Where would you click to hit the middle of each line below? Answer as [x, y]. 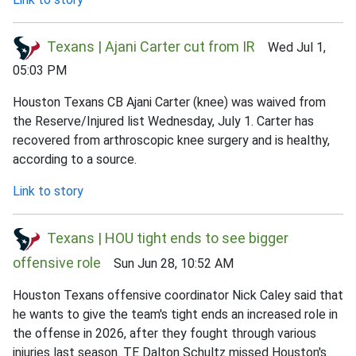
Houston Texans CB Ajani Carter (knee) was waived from [169, 102]
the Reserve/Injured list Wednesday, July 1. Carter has [163, 121]
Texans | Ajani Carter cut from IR [151, 46]
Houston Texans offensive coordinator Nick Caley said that [178, 296]
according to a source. [75, 159]
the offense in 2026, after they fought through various [164, 334]
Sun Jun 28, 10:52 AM [167, 264]
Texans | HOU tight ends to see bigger [168, 238]
